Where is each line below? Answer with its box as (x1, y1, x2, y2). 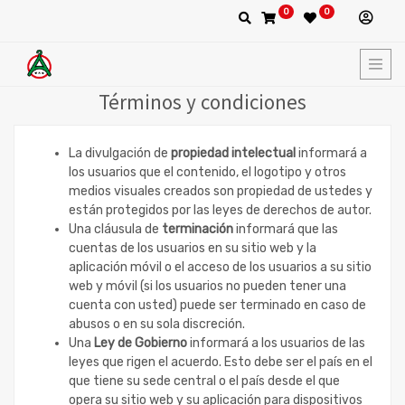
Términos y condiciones (99, 89, 306, 115)
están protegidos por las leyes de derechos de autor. (69, 202, 372, 218)
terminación (162, 221, 233, 237)
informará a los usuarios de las (187, 335, 365, 351)
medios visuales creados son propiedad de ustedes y (69, 184, 372, 199)
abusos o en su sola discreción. (69, 316, 245, 332)
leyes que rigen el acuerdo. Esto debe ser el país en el (69, 354, 372, 370)
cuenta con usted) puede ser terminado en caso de (69, 297, 366, 313)
